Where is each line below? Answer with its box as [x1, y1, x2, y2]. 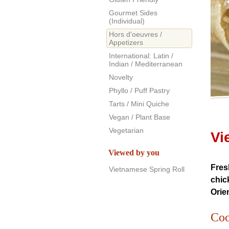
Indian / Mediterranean [109, 60, 182, 68]
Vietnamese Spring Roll [109, 165, 185, 173]
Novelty [109, 73, 133, 81]
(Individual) [109, 17, 145, 25]
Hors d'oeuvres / [109, 30, 162, 38]
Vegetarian [109, 126, 144, 134]
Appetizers [109, 38, 143, 47]
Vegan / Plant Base [109, 113, 170, 121]
